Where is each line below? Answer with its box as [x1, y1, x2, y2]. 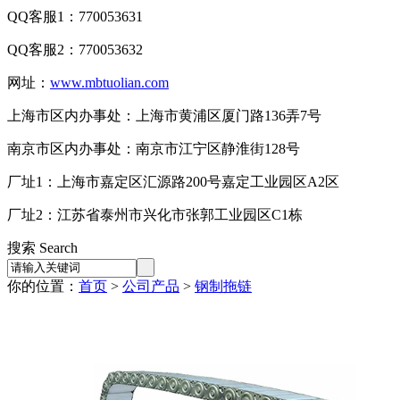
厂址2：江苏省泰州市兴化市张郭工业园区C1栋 [7, 207, 303, 222]
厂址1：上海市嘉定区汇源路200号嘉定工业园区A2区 [7, 174, 339, 189]
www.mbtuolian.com [50, 75, 169, 90]
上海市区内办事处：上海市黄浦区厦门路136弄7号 [7, 108, 321, 123]
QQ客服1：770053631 [7, 9, 143, 24]
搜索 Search [7, 240, 78, 255]
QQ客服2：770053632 [7, 42, 143, 57]
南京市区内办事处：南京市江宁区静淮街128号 [7, 141, 300, 156]
